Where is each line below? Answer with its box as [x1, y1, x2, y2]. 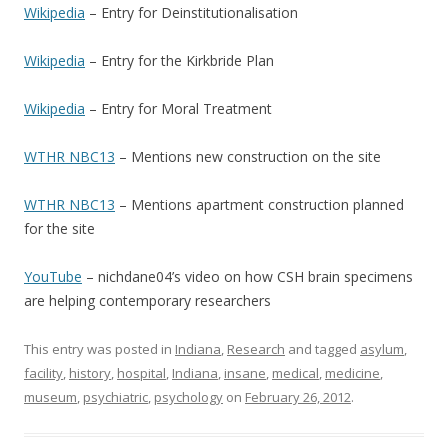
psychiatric [83, 388, 148, 406]
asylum [360, 340, 404, 358]
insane [224, 364, 266, 382]
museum [24, 388, 77, 406]
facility [24, 364, 63, 382]
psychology [154, 388, 223, 406]
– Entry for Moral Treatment [85, 99, 272, 118]
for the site [24, 219, 95, 238]
